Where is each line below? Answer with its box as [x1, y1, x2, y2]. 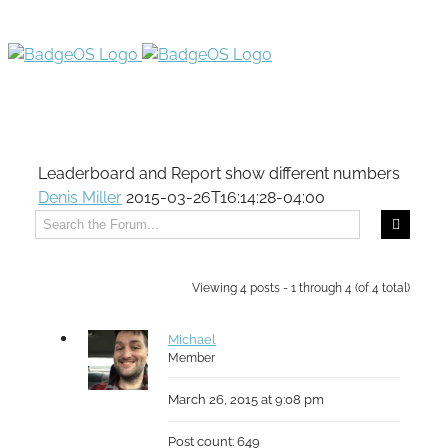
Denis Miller [38, 188, 122, 207]
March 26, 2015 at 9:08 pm [168, 392, 324, 407]
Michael [168, 332, 216, 347]
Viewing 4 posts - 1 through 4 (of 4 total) [192, 281, 410, 295]
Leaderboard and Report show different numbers [38, 164, 400, 183]
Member [168, 351, 215, 365]
